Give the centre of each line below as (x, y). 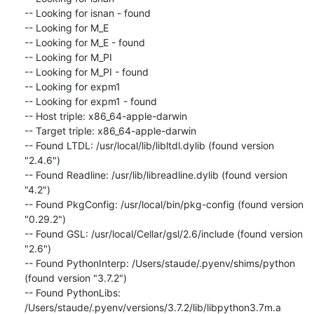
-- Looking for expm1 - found (90, 101)
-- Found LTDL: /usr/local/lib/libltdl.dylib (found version (149, 145)
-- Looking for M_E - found (84, 42)
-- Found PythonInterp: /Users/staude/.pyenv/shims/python (159, 263)
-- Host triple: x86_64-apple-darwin (105, 116)
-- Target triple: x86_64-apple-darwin (110, 130)
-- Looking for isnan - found (87, 13)
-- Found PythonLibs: (72, 292)
